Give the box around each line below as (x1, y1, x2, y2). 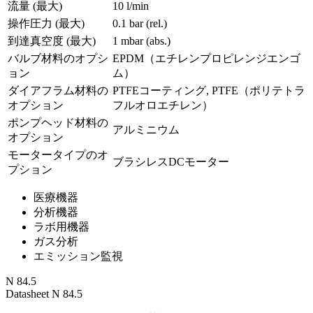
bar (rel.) (129, 17, 167, 30)
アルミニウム (112, 124, 180, 136)
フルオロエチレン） (112, 99, 213, 112)
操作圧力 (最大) (8, 17, 85, 30)
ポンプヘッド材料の (8, 117, 108, 129)
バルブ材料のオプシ (8, 52, 108, 65)
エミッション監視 (34, 250, 123, 263)
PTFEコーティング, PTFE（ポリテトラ (112, 85, 305, 97)
